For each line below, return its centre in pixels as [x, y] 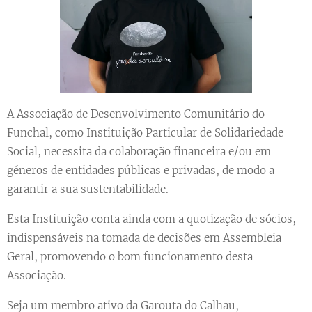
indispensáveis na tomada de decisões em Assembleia [144, 238]
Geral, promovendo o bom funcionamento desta [130, 257]
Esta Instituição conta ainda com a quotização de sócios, [151, 219]
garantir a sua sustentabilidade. [88, 189]
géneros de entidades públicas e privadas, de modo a [141, 171]
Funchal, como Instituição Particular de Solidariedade [145, 133]
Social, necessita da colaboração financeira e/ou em [139, 152]
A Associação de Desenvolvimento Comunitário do [136, 114]
